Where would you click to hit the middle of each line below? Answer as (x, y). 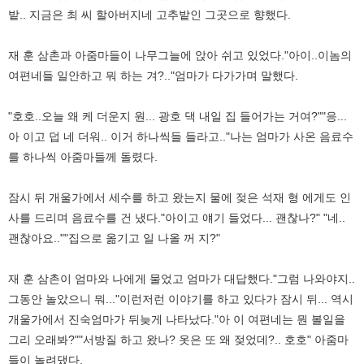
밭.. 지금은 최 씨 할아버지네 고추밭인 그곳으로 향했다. (149, 14)
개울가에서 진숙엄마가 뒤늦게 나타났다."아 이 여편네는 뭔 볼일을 (177, 319)
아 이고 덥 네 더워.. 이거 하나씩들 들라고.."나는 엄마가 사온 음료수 (181, 136)
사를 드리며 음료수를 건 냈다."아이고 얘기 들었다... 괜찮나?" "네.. (177, 217)
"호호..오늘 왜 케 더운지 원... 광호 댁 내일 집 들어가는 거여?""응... (178, 116)
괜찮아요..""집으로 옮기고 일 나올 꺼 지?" (114, 238)
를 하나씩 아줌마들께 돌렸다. (83, 156)
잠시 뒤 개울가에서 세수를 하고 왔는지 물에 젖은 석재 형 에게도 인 (180, 197)
